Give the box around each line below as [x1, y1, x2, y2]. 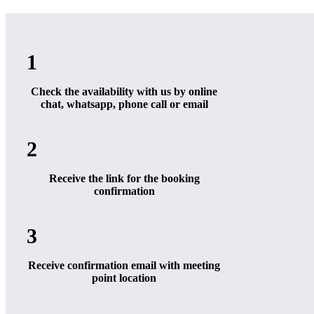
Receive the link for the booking [48, 172, 200, 184]
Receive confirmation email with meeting [28, 259, 221, 271]
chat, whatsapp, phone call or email [40, 98, 208, 110]
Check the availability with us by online [31, 86, 218, 97]
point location [92, 272, 157, 284]
